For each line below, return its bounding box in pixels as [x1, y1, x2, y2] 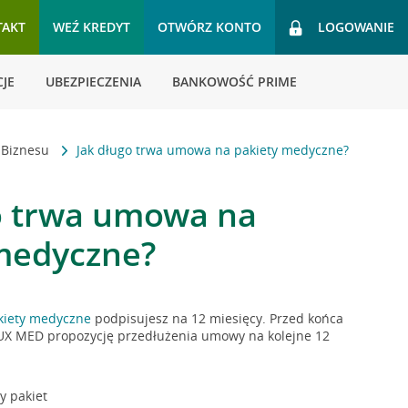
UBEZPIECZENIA [46, 73, 141, 90]
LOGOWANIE [318, 18, 394, 36]
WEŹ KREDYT [53, 18, 130, 36]
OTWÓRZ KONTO [158, 18, 261, 36]
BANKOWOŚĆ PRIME [172, 73, 297, 90]
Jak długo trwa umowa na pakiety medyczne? [76, 141, 350, 158]
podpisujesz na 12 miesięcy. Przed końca [91, 310, 344, 327]
